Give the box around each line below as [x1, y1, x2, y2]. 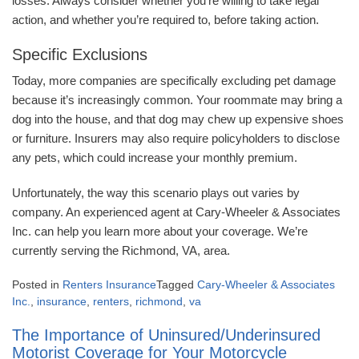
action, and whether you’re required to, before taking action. [12, 13, 322, 27]
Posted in [12, 278, 63, 292]
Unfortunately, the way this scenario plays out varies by [12, 186, 300, 200]
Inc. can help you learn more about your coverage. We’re [12, 224, 308, 239]
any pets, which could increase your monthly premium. [12, 151, 301, 165]
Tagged [156, 278, 197, 292]
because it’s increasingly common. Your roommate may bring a [12, 93, 342, 107]
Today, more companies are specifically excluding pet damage [12, 74, 336, 88]
